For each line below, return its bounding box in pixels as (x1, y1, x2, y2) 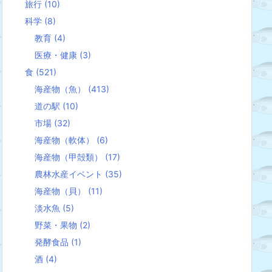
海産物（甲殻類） (35, 152, 105, 163)
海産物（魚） (35, 84, 88, 95)
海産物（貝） (35, 186, 88, 197)
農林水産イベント (35, 169, 105, 180)
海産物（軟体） (35, 135, 97, 146)
